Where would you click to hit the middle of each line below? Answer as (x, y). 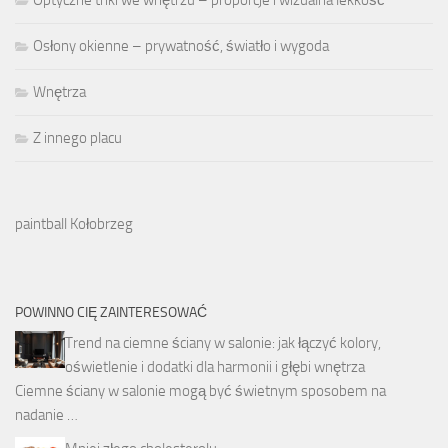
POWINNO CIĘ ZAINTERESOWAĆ (111, 312)
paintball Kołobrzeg (74, 223)
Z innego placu (77, 137)
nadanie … (46, 414)
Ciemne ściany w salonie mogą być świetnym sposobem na (200, 390)
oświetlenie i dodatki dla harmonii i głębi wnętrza (215, 366)
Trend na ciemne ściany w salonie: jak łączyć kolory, (223, 342)
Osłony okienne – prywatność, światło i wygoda (181, 45)
